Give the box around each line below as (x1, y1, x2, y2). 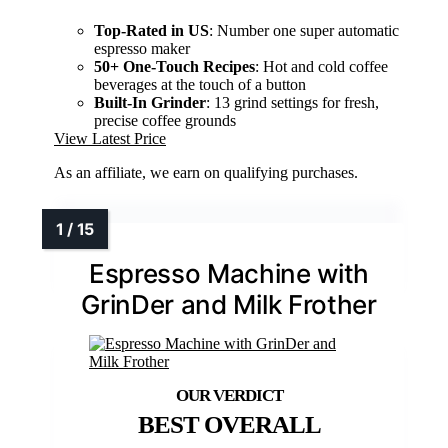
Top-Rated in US (94, 21, 209, 39)
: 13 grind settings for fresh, (206, 93, 379, 111)
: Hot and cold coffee (255, 57, 388, 75)
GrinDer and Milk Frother (81, 288, 377, 320)
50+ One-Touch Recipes (94, 57, 255, 75)
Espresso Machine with (88, 257, 370, 289)
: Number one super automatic (209, 21, 399, 39)
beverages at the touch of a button (94, 75, 306, 93)
